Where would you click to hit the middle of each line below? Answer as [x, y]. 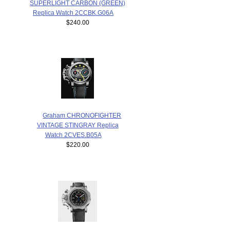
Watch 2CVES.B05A [73, 135]
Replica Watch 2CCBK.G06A [73, 12]
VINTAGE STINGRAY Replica [78, 125]
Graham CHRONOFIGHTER [82, 115]
